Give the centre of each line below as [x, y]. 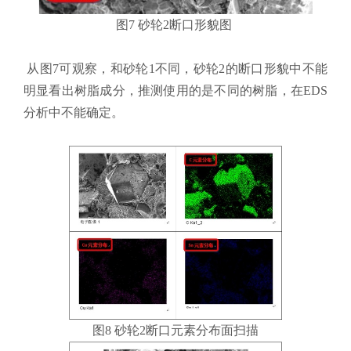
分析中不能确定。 [74, 112]
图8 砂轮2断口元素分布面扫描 [175, 331]
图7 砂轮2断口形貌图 [175, 24]
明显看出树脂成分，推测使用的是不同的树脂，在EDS [175, 90]
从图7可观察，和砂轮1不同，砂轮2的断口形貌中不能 [175, 68]
